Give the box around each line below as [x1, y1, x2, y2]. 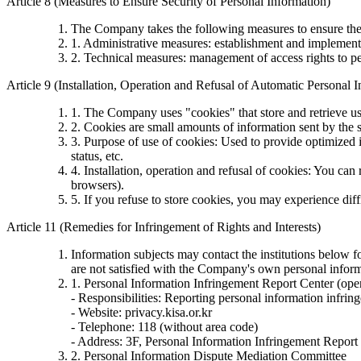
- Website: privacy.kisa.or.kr [71, 305, 212, 320]
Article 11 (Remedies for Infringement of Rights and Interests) [6, 220, 321, 234]
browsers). [71, 178, 124, 193]
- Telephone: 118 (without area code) [71, 320, 258, 334]
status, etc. [71, 149, 123, 164]
